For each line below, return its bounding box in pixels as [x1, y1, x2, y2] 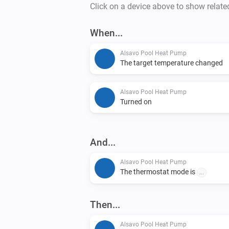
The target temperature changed [120, 58, 223, 67]
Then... [90, 198, 120, 211]
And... [90, 136, 116, 148]
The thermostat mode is [120, 167, 197, 176]
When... [90, 27, 123, 39]
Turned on [120, 97, 152, 106]
